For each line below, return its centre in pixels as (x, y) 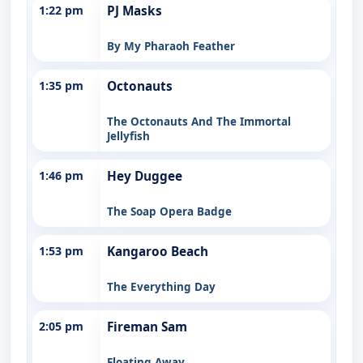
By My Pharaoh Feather (171, 46)
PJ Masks (135, 11)
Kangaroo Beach (158, 251)
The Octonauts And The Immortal (199, 121)
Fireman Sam (147, 327)
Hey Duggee (145, 176)
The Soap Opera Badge (169, 211)
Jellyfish (128, 136)
